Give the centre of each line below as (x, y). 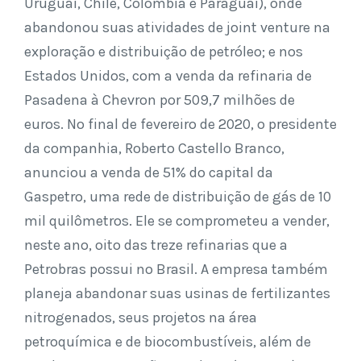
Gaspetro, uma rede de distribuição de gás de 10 (178, 196)
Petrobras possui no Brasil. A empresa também (176, 269)
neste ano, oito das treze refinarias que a (156, 245)
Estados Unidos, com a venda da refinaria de (168, 75)
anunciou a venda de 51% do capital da (149, 172)
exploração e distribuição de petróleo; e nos (164, 51)
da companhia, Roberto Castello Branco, (154, 148)
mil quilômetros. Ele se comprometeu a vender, (177, 220)
